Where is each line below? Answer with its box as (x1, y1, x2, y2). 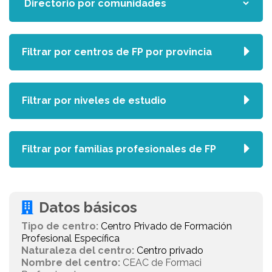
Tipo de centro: (21, 220, 98, 232)
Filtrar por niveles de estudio (22, 95, 166, 106)
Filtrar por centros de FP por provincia (22, 46, 212, 58)
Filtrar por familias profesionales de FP (22, 143, 216, 155)
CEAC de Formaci (120, 257, 202, 268)
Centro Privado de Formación (101, 220, 232, 232)
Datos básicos (39, 199, 137, 216)
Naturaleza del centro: (21, 245, 134, 256)
